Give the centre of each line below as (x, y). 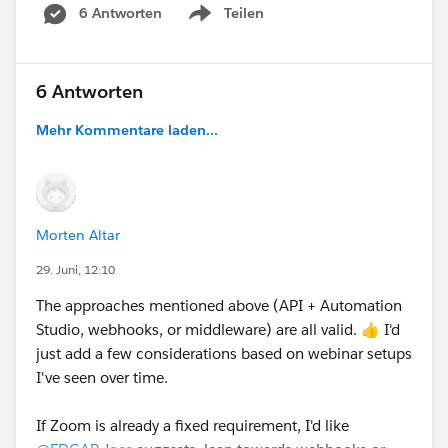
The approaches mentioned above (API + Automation (219, 305)
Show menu (224, 23)
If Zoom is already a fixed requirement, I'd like (192, 425)
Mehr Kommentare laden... (127, 129)
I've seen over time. (102, 377)
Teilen (244, 12)
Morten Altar (78, 234)
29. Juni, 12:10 (75, 269)
